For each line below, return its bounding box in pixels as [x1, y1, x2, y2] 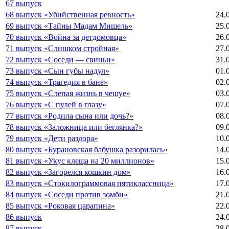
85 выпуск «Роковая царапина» [6, 201, 115, 210]
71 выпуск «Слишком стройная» [6, 43, 119, 53]
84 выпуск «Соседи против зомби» [6, 190, 128, 199]
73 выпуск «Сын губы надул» [6, 66, 109, 75]
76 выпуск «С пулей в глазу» [6, 100, 106, 109]
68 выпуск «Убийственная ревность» [6, 10, 135, 19]
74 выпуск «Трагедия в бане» [6, 77, 108, 86]
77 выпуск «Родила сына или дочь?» [6, 111, 133, 120]
